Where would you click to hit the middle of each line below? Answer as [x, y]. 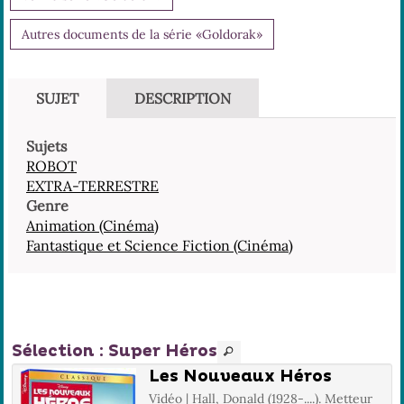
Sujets [46, 146]
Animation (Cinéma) [92, 225]
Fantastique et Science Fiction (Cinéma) [160, 245]
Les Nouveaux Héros [241, 376]
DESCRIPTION [183, 98]
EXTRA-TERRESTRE [92, 186]
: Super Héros [156, 352]
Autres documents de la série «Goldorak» [142, 34]
